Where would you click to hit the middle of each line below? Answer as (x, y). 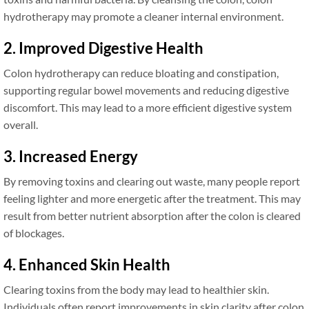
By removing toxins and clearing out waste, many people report (152, 181)
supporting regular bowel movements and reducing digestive (146, 90)
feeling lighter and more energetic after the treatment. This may (152, 198)
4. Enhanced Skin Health (87, 264)
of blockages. (34, 232)
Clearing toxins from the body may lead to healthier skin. (136, 289)
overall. (21, 124)
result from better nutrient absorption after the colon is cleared (152, 215)
